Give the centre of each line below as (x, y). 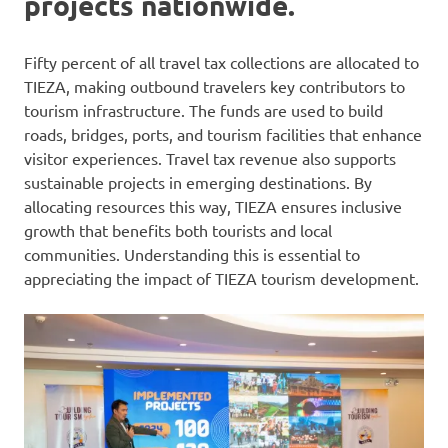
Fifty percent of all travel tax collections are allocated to (221, 62)
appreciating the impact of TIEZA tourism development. (221, 278)
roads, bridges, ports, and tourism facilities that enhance (223, 134)
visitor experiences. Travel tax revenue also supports (210, 158)
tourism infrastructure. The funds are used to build (203, 110)
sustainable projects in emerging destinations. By (198, 182)
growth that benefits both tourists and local (178, 230)
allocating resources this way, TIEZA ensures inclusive (213, 206)
